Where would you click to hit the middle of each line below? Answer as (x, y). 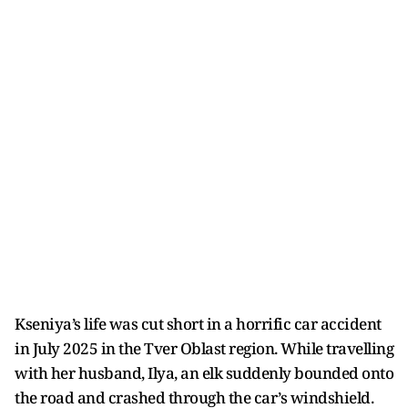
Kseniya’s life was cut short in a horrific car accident (198, 324)
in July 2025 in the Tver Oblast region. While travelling (204, 348)
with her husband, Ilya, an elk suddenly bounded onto (204, 373)
